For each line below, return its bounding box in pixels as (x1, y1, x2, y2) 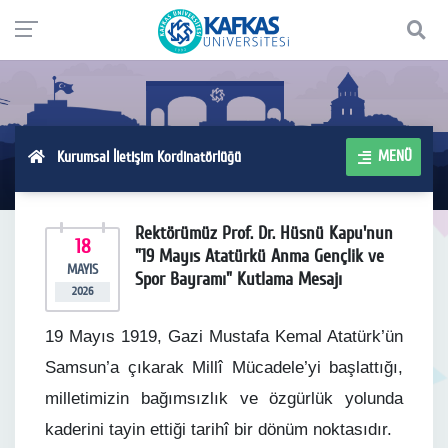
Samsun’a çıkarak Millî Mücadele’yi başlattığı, (45, 358, 403, 377)
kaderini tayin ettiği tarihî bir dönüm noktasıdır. (45, 420, 392, 439)
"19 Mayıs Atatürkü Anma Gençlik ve (135, 245, 384, 267)
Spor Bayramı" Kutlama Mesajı (135, 268, 342, 290)
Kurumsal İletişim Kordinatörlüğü (44, 147, 241, 166)
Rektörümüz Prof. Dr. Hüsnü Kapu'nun (135, 222, 393, 244)
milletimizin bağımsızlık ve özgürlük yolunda (45, 389, 403, 408)
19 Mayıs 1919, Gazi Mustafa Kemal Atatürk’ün (45, 327, 403, 346)
